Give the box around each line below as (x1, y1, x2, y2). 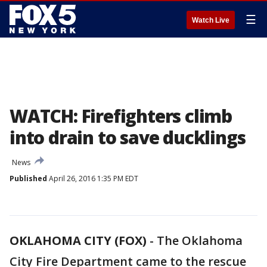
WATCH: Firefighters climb (10, 104, 232, 128)
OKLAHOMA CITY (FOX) (10, 232, 147, 249)
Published (10, 173, 47, 184)
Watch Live (192, 16, 229, 24)
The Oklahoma (157, 232, 243, 249)
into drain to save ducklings (10, 125, 246, 150)
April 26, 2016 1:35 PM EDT (47, 173, 138, 184)
